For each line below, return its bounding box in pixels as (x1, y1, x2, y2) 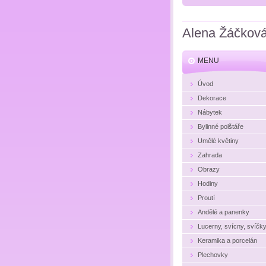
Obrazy (198, 165, 220, 173)
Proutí (198, 194, 215, 201)
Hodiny (198, 179, 218, 187)
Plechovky (198, 251, 228, 258)
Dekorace (198, 94, 226, 102)
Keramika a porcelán (198, 236, 257, 244)
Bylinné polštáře (198, 122, 243, 130)
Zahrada (198, 151, 222, 159)
